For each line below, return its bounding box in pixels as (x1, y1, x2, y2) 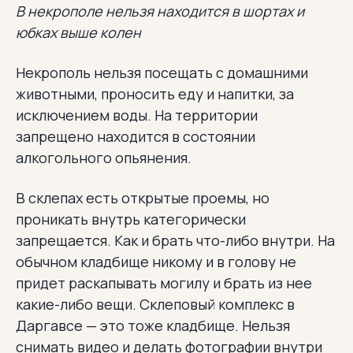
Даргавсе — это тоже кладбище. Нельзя (16, 315, 290, 335)
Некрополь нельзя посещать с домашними (16, 62, 308, 82)
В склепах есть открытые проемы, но (16, 188, 269, 207)
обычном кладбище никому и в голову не (16, 251, 296, 271)
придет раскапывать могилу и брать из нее (16, 273, 312, 292)
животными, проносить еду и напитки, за (16, 84, 294, 103)
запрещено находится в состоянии (16, 126, 255, 146)
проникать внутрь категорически (16, 209, 246, 229)
